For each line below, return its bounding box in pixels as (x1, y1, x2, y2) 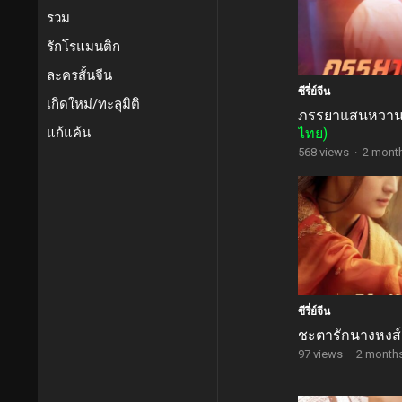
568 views (298, 145, 352, 160)
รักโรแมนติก (47, 39, 120, 55)
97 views (298, 346, 345, 361)
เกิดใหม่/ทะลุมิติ (47, 96, 140, 112)
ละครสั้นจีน (47, 67, 112, 83)
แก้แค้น (47, 125, 91, 141)
